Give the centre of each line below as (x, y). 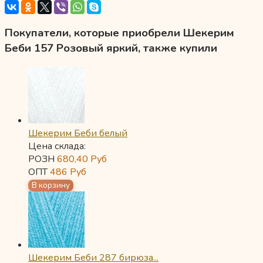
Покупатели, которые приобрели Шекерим (119, 33)
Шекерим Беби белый (78, 133)
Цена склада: (57, 146)
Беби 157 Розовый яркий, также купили (111, 48)
